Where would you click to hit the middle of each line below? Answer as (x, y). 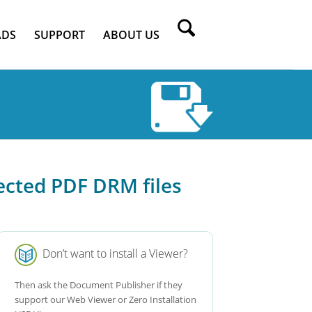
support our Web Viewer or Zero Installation (106, 299)
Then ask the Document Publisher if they (99, 284)
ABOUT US (131, 35)
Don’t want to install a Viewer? (113, 254)
